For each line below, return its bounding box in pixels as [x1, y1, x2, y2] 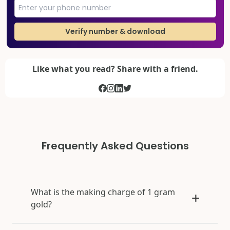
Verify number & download [65, 26, 165, 37]
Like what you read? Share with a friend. [32, 63, 198, 74]
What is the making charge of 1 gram [31, 186, 175, 198]
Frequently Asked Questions [41, 138, 189, 153]
